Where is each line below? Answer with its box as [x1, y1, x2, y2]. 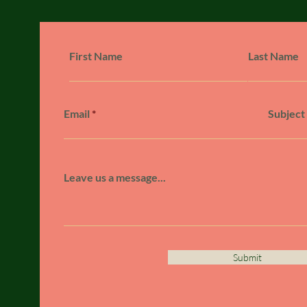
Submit [233, 251, 262, 263]
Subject [268, 107, 305, 120]
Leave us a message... [64, 171, 166, 184]
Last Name [248, 49, 299, 62]
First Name [69, 49, 123, 62]
